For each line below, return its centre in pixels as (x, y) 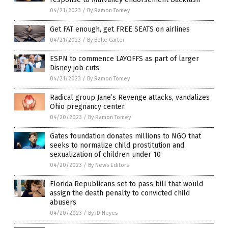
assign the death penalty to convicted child (120, 193)
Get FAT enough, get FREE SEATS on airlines (120, 30)
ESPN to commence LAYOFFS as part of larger (124, 59)
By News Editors (108, 165)
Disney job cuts (75, 68)
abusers (63, 203)
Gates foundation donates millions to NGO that (125, 136)
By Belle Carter (106, 40)
